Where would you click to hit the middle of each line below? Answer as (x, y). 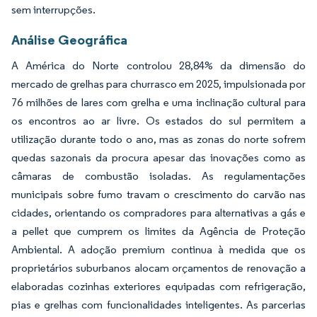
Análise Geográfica (69, 39)
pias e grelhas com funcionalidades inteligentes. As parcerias (158, 304)
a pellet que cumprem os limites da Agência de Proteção (158, 231)
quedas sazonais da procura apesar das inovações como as (158, 157)
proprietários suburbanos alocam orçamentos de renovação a (158, 267)
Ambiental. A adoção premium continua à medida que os (158, 249)
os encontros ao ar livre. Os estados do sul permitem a (158, 120)
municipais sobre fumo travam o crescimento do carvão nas (158, 194)
